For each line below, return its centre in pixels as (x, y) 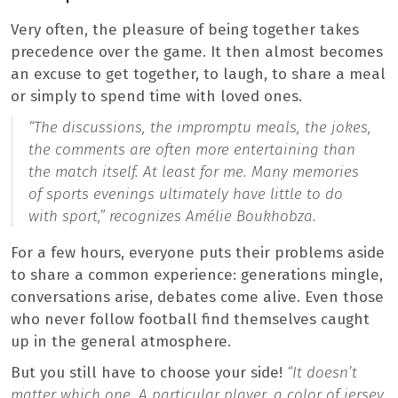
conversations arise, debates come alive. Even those (197, 298)
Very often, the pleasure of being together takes (185, 30)
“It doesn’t (322, 373)
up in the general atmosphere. (121, 342)
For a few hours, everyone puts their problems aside (198, 253)
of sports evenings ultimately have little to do (186, 195)
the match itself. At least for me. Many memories (194, 172)
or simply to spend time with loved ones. (156, 97)
